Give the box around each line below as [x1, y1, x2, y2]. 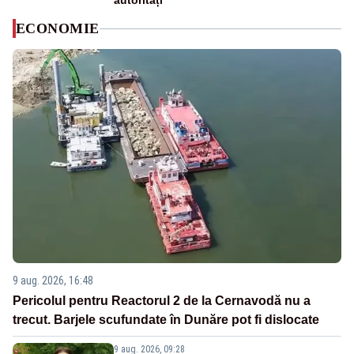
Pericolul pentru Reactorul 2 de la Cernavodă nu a [13, 294, 311, 308]
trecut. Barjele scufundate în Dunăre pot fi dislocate [13, 313, 319, 327]
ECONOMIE [16, 21, 100, 37]
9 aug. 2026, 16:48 [13, 274, 93, 288]
